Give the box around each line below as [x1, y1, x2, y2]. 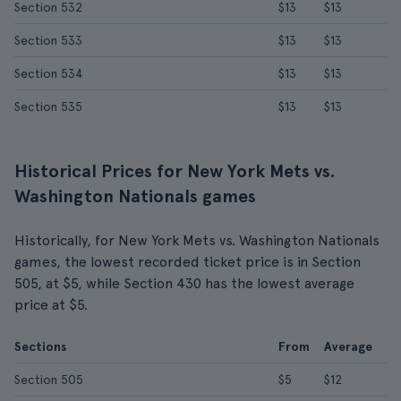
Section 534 [14, 66, 83, 81]
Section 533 [14, 33, 82, 47]
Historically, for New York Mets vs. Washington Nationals [14, 232, 380, 249]
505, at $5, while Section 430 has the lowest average [14, 275, 354, 292]
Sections [14, 339, 66, 354]
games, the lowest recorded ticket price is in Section [14, 253, 361, 270]
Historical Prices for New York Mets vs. [14, 160, 336, 182]
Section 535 [14, 99, 82, 114]
